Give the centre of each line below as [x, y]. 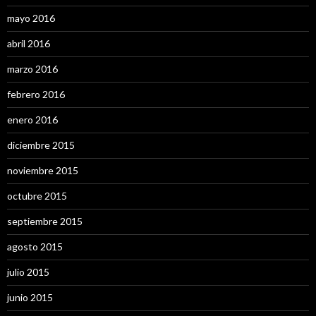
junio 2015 [30, 297]
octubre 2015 [37, 196]
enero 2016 [32, 120]
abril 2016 [29, 43]
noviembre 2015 [43, 170]
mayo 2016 [31, 18]
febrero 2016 [36, 94]
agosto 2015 [35, 247]
